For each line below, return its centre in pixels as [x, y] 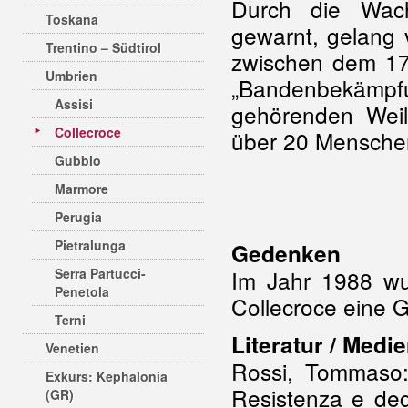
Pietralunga [90, 245]
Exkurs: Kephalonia [107, 376]
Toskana [72, 19]
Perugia [78, 217]
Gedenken [286, 253]
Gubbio [78, 160]
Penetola [82, 291]
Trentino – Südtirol [103, 47]
